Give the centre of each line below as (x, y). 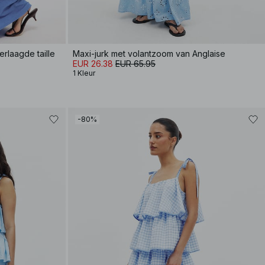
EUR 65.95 (135, 63)
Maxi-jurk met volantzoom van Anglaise (149, 53)
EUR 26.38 (93, 63)
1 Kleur (84, 73)
